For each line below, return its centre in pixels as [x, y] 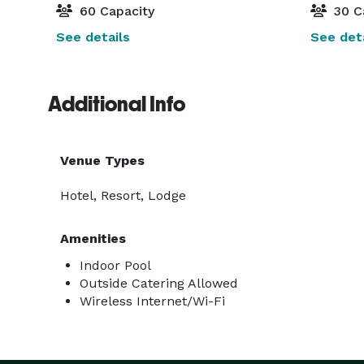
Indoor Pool [115, 265]
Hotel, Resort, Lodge [123, 195]
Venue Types [102, 160]
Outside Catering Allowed [159, 283]
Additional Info [117, 104]
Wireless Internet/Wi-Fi [152, 301]
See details [93, 37]
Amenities [93, 238]
